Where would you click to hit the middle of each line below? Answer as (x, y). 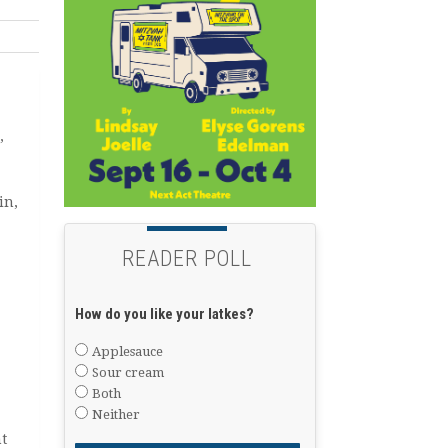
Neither (115, 415)
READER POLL (187, 259)
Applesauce (127, 352)
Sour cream (127, 373)
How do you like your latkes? (164, 313)
